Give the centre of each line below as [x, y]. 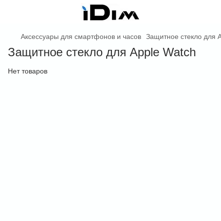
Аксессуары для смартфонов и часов [81, 37]
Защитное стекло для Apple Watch [102, 52]
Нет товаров [28, 71]
